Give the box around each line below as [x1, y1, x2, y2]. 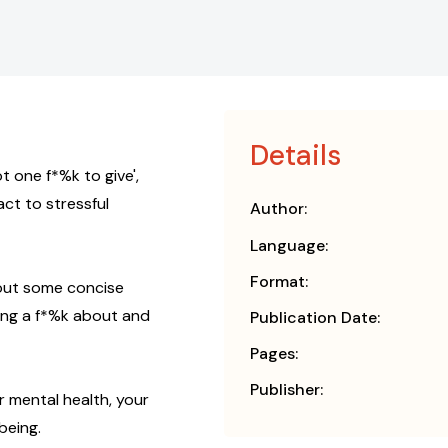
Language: [250, 235, 328, 257]
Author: [250, 198, 307, 220]
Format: [250, 271, 308, 293]
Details [250, 137, 341, 175]
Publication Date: [250, 307, 380, 329]
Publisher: [250, 379, 323, 401]
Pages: [250, 343, 298, 365]
